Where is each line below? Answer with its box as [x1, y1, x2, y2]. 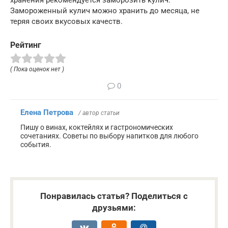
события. [20, 140, 51, 149]
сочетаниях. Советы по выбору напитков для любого [20, 131, 198, 140]
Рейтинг [10, 40, 41, 50]
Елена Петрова [20, 107, 73, 117]
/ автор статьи [78, 109, 120, 117]
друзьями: [92, 202, 136, 213]
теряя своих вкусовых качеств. [10, 17, 123, 26]
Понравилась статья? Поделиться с [40, 190, 188, 201]
